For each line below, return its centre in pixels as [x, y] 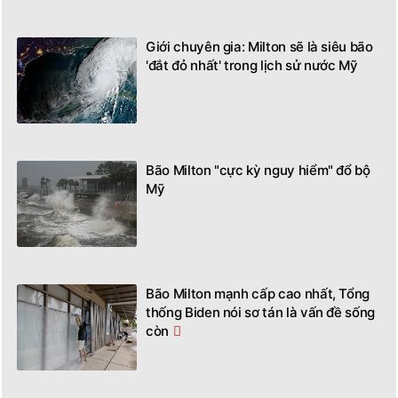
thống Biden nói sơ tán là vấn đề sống [261, 312]
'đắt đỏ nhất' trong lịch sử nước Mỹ [252, 65]
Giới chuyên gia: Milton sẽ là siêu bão [259, 46]
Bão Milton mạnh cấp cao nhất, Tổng [258, 293]
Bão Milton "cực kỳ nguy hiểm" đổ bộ [258, 170]
